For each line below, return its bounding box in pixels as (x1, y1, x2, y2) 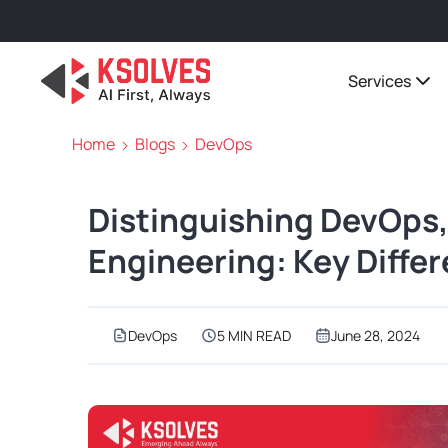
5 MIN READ (217, 326, 291, 346)
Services (347, 70, 411, 92)
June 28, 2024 (331, 326, 420, 346)
